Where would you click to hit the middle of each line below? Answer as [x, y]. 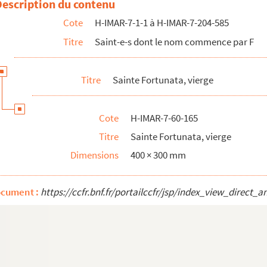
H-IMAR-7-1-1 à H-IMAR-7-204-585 [162, 23]
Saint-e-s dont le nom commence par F [174, 42]
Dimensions [94, 155]
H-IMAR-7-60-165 [164, 118]
